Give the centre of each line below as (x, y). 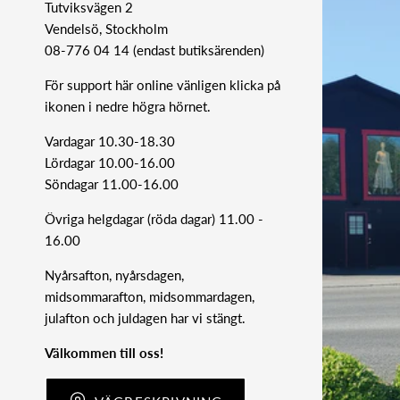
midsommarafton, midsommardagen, (150, 296)
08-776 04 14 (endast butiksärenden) (154, 50)
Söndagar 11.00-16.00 (112, 183)
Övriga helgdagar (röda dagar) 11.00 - (154, 218)
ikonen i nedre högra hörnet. (128, 106)
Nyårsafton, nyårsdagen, (114, 275)
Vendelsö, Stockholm (106, 28)
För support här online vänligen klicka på (162, 84)
